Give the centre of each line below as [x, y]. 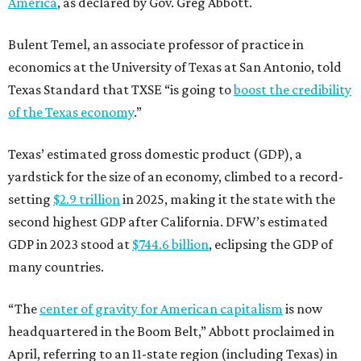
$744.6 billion [170, 244]
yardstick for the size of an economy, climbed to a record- [176, 176]
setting [31, 199]
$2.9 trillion [87, 199]
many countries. [56, 266]
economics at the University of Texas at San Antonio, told [175, 66]
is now [303, 308]
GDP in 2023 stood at [70, 244]
